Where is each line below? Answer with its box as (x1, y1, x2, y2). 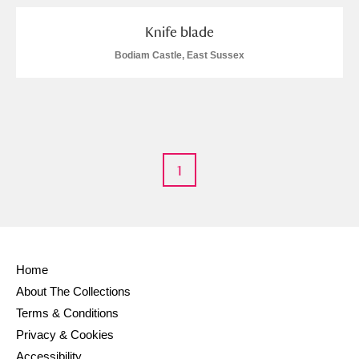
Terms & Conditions (16, 306, 119, 320)
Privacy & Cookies (16, 328, 114, 341)
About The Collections (16, 284, 131, 298)
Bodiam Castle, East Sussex (115, 50, 244, 61)
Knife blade (145, 23, 214, 40)
